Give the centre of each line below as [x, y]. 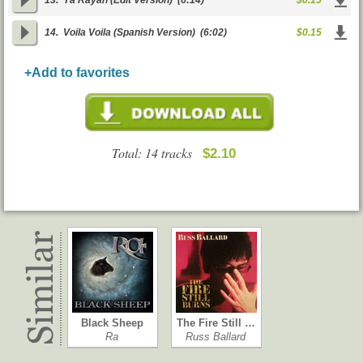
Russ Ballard [216, 337]
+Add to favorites [77, 73]
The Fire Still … [216, 323]
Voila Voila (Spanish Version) [129, 32]
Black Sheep [112, 323]
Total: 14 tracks [157, 153]
